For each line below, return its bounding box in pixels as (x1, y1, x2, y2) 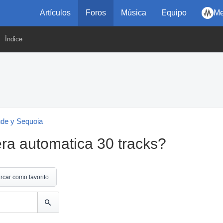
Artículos (40, 8, 71, 17)
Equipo (161, 8, 187, 17)
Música (121, 8, 146, 17)
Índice (5, 35, 22, 43)
